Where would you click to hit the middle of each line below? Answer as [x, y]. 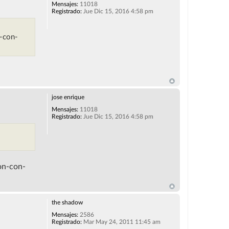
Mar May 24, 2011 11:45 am [121, 222]
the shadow [67, 202]
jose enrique [68, 97]
